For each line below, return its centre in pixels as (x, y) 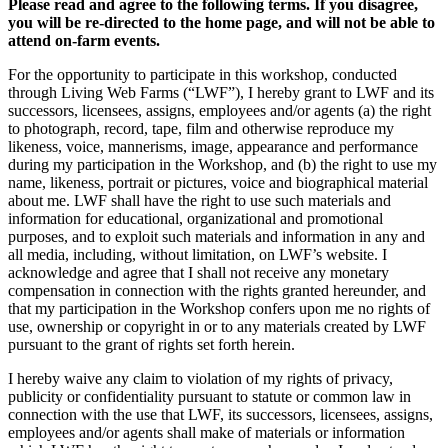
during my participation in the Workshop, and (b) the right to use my (222, 165)
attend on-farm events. (84, 41)
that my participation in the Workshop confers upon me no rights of (219, 309)
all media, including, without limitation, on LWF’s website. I (197, 255)
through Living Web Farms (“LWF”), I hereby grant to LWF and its (221, 93)
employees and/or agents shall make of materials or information (206, 433)
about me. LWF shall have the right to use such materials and (199, 201)
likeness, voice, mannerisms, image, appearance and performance (213, 147)
